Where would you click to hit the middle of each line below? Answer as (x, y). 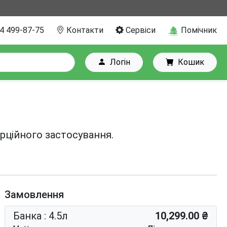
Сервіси (140, 30)
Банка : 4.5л (41, 216)
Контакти (84, 30)
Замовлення (34, 195)
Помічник (198, 30)
